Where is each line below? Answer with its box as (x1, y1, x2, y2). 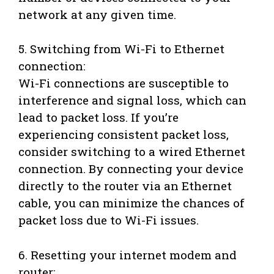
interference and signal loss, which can (18, 92, 246, 108)
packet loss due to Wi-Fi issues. (18, 212, 199, 228)
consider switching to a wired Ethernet (18, 144, 245, 160)
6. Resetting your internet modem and (18, 246, 237, 262)
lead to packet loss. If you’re (18, 109, 179, 125)
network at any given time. (18, 6, 176, 22)
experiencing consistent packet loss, (18, 127, 229, 143)
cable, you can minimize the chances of (18, 195, 245, 211)
